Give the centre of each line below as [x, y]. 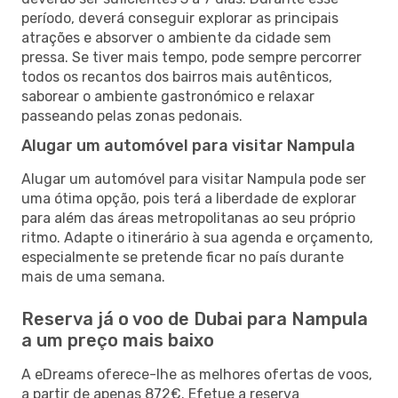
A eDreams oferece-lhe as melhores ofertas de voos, [197, 374]
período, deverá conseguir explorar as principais [180, 18]
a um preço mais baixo [118, 340]
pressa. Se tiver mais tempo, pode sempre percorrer [191, 57]
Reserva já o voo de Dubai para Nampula [195, 318]
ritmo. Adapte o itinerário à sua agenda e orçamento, [197, 237]
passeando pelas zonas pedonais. [132, 115]
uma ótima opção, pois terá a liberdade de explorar [189, 198]
